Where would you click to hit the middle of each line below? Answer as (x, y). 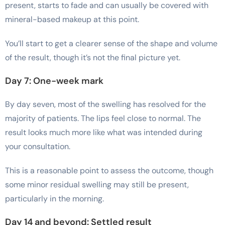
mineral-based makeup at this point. (72, 19)
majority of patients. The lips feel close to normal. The (103, 118)
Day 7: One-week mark (54, 81)
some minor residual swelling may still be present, (97, 184)
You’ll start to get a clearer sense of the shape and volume (111, 43)
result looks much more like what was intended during (104, 132)
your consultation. (38, 146)
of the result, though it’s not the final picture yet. (93, 57)
